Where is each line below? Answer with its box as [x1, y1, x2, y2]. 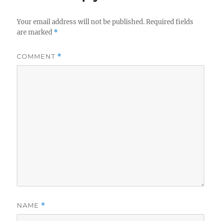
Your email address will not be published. [17, 18, 145, 27]
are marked [17, 28, 54, 37]
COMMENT [17, 52, 58, 61]
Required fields [146, 18, 194, 27]
